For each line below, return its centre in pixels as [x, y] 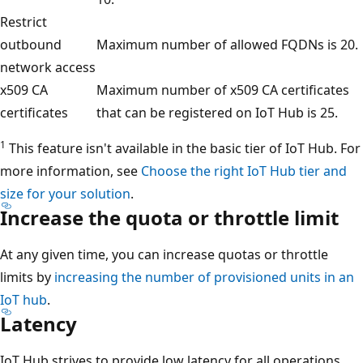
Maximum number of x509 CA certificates [223, 90]
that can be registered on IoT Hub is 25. [217, 112]
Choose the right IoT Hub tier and [244, 171]
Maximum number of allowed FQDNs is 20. [227, 44]
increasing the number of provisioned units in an [204, 277]
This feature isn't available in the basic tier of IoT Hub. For [183, 148]
